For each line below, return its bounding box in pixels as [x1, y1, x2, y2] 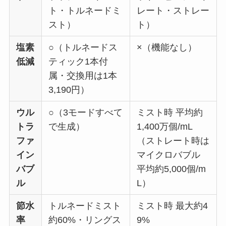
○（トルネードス [48, 42, 118, 52]
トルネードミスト [48, 200, 122, 211]
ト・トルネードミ [48, 5, 122, 16]
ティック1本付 [48, 56, 108, 67]
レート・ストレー [137, 5, 210, 16]
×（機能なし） [137, 42, 197, 52]
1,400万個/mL [137, 121, 193, 132]
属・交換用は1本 [48, 70, 118, 81]
